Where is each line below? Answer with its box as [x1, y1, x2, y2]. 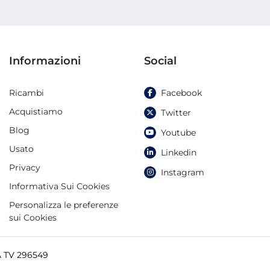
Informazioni [9, 54, 81, 67]
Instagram [161, 167, 204, 178]
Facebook [161, 87, 202, 98]
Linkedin [161, 147, 196, 158]
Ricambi [9, 87, 44, 98]
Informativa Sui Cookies [9, 181, 110, 192]
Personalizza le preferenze [9, 199, 118, 210]
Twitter [161, 107, 191, 118]
